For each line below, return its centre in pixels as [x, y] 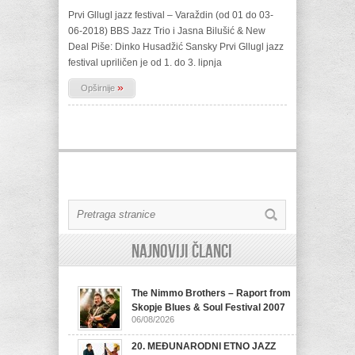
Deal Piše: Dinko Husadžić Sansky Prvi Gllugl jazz [176, 47]
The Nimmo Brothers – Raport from [211, 293]
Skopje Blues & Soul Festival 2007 [208, 307]
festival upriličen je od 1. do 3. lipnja [145, 63]
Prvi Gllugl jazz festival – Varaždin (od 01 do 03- [171, 15]
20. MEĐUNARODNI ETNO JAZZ [204, 346]
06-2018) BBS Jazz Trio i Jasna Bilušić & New [167, 31]
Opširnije [99, 88]
